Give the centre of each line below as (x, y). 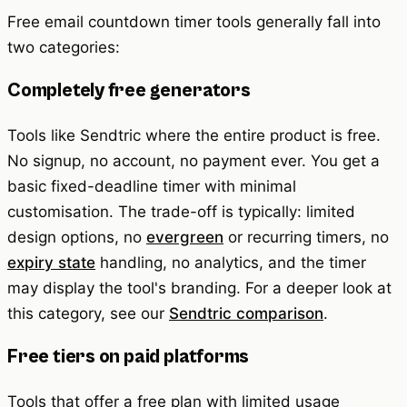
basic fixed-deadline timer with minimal (152, 187)
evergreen (185, 238)
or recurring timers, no (306, 238)
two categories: (64, 48)
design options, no (77, 238)
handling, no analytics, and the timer (231, 263)
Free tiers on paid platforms (129, 357)
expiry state (51, 263)
